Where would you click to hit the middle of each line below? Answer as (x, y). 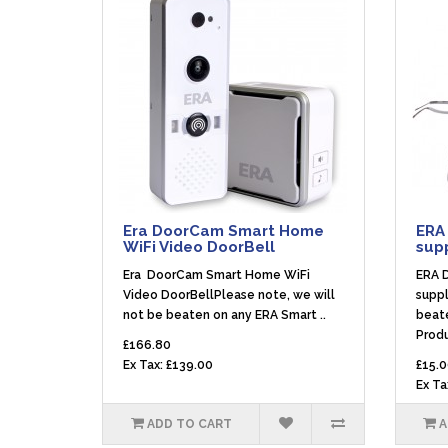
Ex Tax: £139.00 (168, 365)
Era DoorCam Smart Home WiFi (216, 275)
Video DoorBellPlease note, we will (229, 295)
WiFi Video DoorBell (199, 247)
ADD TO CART (189, 424)
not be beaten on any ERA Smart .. (224, 315)
